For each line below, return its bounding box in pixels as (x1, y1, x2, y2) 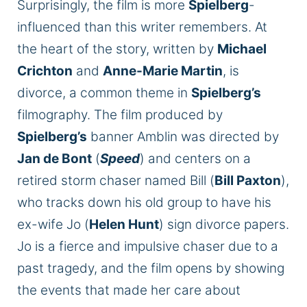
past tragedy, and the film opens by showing (17, 260, 284, 277)
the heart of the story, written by (17, 41, 217, 58)
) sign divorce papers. (159, 217, 289, 233)
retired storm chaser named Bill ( (17, 173, 214, 189)
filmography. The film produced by (17, 107, 223, 123)
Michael (217, 41, 267, 58)
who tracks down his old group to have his (17, 195, 271, 211)
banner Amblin (87, 129, 181, 145)
